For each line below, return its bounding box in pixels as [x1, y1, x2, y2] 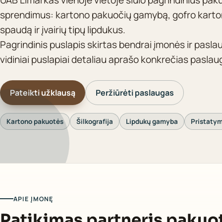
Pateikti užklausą [10, 87, 76, 98]
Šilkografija [76, 116, 113, 126]
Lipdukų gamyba [126, 116, 178, 126]
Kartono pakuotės [6, 116, 63, 126]
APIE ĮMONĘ [13, 194, 54, 203]
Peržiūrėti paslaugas [95, 87, 174, 98]
